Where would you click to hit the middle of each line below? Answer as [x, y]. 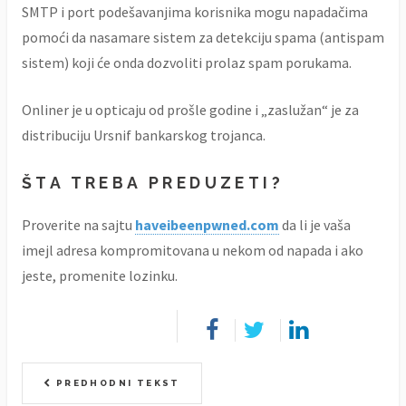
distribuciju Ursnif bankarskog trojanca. [144, 135]
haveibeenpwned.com [207, 225]
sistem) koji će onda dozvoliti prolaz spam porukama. [187, 63]
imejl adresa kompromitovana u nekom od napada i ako [193, 251]
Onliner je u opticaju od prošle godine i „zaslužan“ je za [190, 110]
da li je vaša [315, 225]
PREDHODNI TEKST [116, 383]
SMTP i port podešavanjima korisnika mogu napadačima [195, 12]
